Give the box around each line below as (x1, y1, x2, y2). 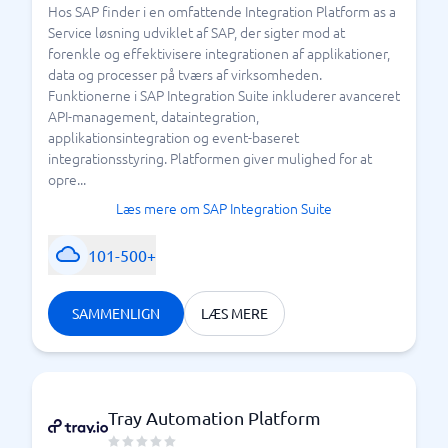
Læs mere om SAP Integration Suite (116, 198, 332, 218)
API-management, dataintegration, (48, 106, 259, 126)
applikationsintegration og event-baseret (48, 127, 299, 147)
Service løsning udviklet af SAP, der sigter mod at (48, 22, 345, 42)
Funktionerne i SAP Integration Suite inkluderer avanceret (48, 85, 400, 105)
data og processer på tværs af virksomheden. (48, 64, 322, 84)
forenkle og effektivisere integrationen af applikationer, (48, 43, 390, 63)
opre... (48, 169, 86, 189)
